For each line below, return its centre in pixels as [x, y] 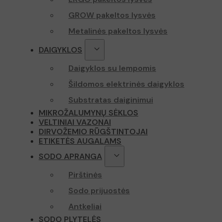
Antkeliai [85, 207]
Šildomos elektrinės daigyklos [126, 84]
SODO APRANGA [70, 157]
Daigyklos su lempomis [112, 68]
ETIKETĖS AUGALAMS [80, 141]
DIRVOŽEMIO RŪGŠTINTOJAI [93, 132]
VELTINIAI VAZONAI [75, 122]
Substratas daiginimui [111, 100]
